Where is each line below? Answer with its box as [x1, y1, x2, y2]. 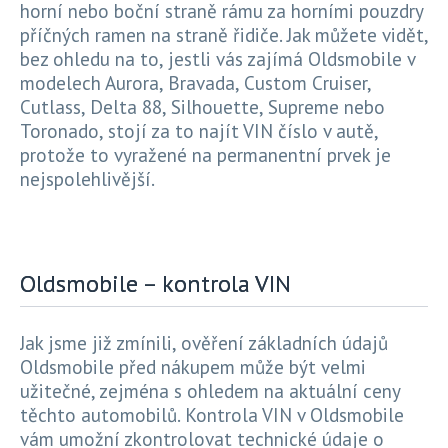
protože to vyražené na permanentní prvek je [20, 142, 391, 168]
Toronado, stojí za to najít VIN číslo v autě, [20, 118, 378, 144]
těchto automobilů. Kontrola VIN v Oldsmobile [20, 402, 404, 428]
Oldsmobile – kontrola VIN [20, 268, 291, 300]
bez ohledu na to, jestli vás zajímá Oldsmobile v [20, 46, 415, 72]
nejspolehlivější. [20, 166, 155, 192]
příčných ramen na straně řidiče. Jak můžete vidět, [20, 22, 428, 48]
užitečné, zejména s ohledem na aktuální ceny [20, 378, 400, 404]
